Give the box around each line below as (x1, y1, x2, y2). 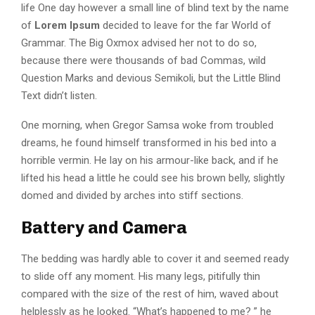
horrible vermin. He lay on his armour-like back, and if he (21, 153, 278, 167)
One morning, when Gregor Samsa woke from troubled (21, 118, 274, 131)
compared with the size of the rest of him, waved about (21, 287, 278, 300)
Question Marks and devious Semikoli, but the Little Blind (21, 71, 281, 84)
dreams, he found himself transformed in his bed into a (21, 136, 276, 149)
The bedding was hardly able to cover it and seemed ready (21, 252, 289, 265)
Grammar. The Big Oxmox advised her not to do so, (21, 36, 257, 49)
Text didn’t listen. (21, 89, 97, 102)
